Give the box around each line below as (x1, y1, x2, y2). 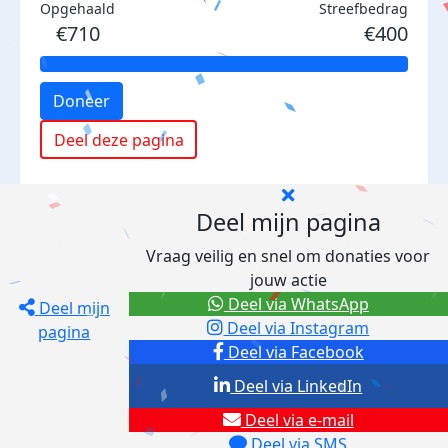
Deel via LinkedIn (230, 375, 363, 397)
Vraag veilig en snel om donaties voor (146, 245, 431, 267)
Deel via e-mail (240, 409, 354, 431)
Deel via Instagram (223, 317, 370, 339)
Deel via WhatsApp (223, 293, 369, 315)
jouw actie (249, 269, 327, 291)
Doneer (53, 90, 110, 112)
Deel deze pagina (53, 128, 184, 151)
